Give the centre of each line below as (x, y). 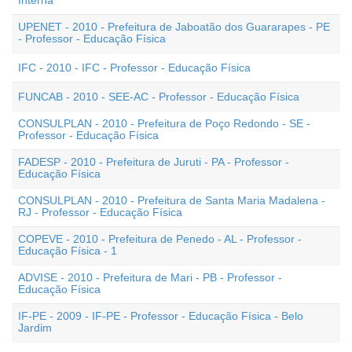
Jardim (35, 328)
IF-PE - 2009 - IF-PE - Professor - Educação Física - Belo (161, 316)
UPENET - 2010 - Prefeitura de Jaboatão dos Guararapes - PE (174, 27)
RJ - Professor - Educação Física (100, 212)
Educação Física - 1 (68, 251)
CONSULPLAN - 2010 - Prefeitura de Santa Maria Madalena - (172, 200)
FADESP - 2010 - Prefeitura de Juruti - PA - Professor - (154, 162)
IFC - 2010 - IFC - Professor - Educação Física (134, 68)
